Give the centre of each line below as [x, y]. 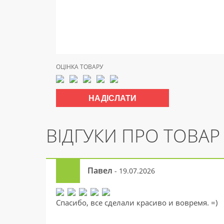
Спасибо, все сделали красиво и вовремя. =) [137, 202]
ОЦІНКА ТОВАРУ [79, 67]
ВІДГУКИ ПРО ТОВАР [133, 136]
